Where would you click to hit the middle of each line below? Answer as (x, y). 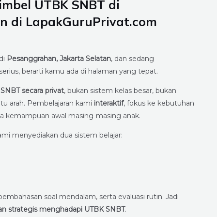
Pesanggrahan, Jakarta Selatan (59, 59)
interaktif (109, 103)
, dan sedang (132, 59)
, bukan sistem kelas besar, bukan (120, 91)
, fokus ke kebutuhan (159, 103)
